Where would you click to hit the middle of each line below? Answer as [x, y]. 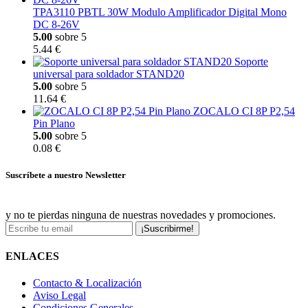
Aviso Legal [59, 296]
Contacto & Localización [87, 283]
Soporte [251, 62]
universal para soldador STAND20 [109, 74]
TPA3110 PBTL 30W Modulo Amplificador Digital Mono [160, 12]
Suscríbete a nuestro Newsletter [66, 175]
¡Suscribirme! [167, 228]
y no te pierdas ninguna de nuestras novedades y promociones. [141, 214]
